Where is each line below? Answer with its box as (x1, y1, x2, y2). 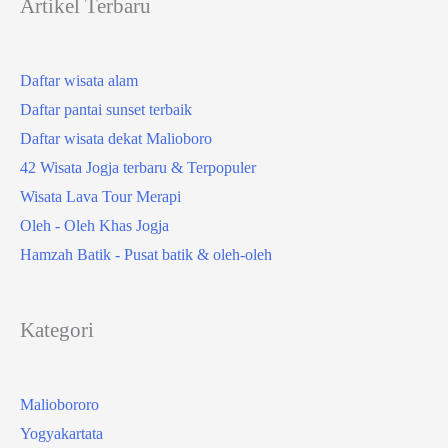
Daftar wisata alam (20, 72, 138, 90)
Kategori (20, 318, 94, 341)
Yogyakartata (20, 424, 103, 442)
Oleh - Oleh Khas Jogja (20, 217, 169, 235)
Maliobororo (20, 395, 99, 413)
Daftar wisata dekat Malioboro (20, 130, 212, 148)
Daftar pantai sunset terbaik (20, 101, 192, 119)
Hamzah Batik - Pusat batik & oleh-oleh (20, 246, 272, 264)
